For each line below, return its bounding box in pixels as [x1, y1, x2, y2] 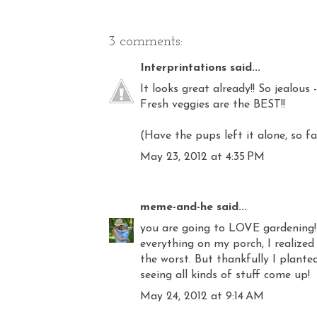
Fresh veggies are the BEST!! [140, 98, 285, 110]
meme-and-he [140, 201, 213, 213]
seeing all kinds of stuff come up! [140, 269, 310, 281]
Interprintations [140, 62, 226, 74]
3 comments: [108, 34, 183, 49]
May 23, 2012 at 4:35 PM [140, 151, 265, 163]
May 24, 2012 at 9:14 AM [140, 290, 264, 302]
